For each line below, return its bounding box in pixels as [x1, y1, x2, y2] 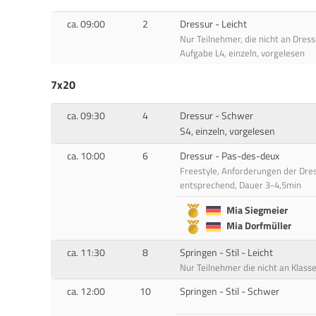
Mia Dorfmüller [226, 218, 292, 234]
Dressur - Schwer [179, 107, 253, 123]
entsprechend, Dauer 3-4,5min [179, 177, 301, 192]
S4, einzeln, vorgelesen [179, 123, 275, 139]
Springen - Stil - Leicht [179, 244, 273, 260]
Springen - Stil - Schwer [179, 283, 279, 299]
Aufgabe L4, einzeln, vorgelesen [179, 45, 305, 60]
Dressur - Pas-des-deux [179, 147, 279, 164]
